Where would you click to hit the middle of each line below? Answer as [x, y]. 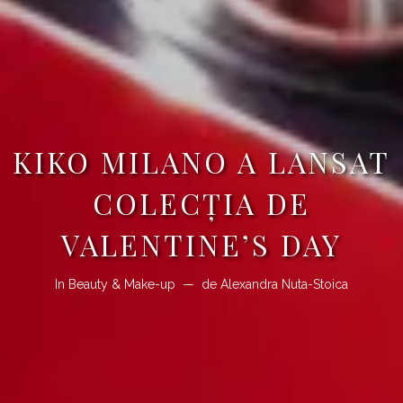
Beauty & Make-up [122, 284]
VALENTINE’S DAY [201, 244]
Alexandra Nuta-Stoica [284, 284]
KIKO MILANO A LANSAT [201, 161]
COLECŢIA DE [201, 203]
